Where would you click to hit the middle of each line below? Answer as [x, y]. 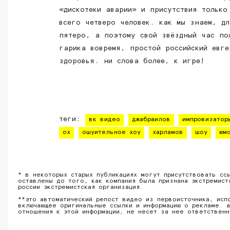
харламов [168, 132]
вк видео [104, 120]
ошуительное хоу [111, 132]
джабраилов [151, 120]
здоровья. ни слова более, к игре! [132, 61]
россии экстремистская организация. [81, 187]
